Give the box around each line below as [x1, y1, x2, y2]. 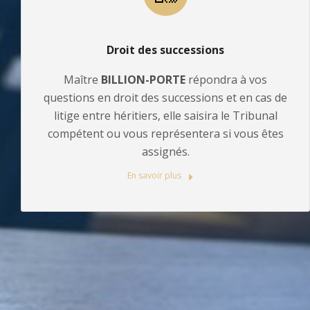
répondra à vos [185, 72, 267, 88]
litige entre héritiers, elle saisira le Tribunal [53, 108, 277, 124]
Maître [64, 72, 101, 88]
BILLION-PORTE [101, 72, 185, 88]
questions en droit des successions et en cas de [44, 90, 287, 106]
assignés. [141, 144, 190, 160]
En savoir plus [127, 170, 184, 182]
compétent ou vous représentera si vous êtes [47, 126, 284, 142]
